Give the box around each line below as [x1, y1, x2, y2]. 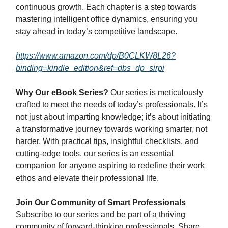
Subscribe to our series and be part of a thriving [16, 210, 185, 219]
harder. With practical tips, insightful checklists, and [16, 137, 198, 146]
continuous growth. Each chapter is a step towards [16, 3, 196, 11]
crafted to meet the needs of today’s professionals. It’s [16, 100, 208, 109]
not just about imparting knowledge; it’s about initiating [16, 112, 211, 121]
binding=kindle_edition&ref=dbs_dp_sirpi [16, 64, 164, 72]
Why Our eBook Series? [16, 88, 108, 97]
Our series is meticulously [108, 88, 203, 97]
